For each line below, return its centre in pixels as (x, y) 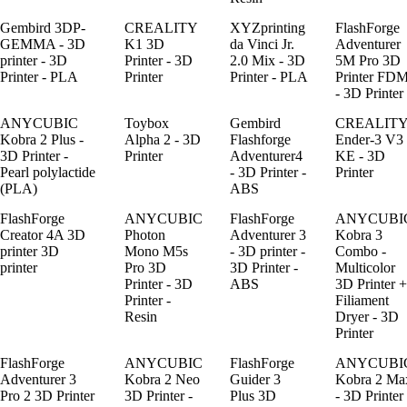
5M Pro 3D (368, 61)
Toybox (147, 124)
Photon (145, 235)
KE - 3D (360, 156)
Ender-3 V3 (369, 140)
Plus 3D (253, 396)
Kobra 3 (359, 235)
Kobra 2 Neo (162, 380)
